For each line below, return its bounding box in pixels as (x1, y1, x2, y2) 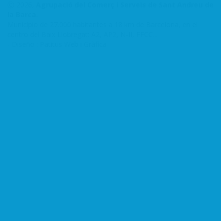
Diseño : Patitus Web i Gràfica (12, 39, 107, 49)
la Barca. (7, 9, 38, 19)
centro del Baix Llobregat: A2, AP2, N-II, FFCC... (7, 29, 157, 39)
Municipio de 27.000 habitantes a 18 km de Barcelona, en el (7, 19, 198, 29)
